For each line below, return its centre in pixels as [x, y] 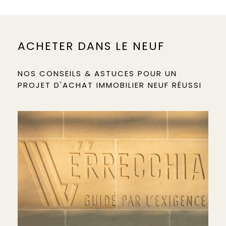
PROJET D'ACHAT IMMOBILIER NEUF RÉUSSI [110, 85]
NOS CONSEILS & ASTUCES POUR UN [97, 73]
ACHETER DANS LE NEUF [91, 46]
